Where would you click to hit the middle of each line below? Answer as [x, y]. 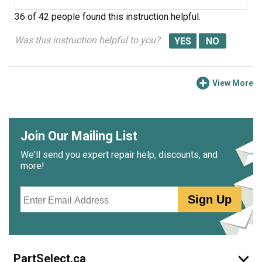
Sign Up [210, 199]
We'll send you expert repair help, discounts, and [119, 155]
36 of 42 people [47, 17]
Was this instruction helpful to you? [87, 40]
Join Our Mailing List [79, 136]
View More [233, 83]
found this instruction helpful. [142, 17]
